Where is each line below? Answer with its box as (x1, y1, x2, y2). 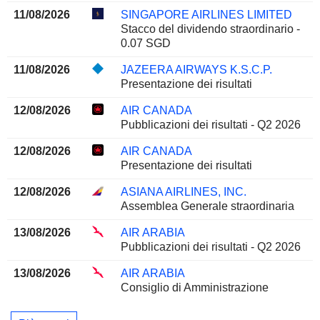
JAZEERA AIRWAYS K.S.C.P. (120, 64, 272, 76)
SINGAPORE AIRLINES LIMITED (120, 9, 292, 21)
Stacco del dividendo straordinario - (120, 23, 300, 36)
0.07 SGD (120, 37, 171, 50)
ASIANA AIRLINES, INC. (120, 186, 246, 199)
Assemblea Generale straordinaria (120, 200, 294, 213)
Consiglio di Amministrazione (120, 281, 269, 294)
